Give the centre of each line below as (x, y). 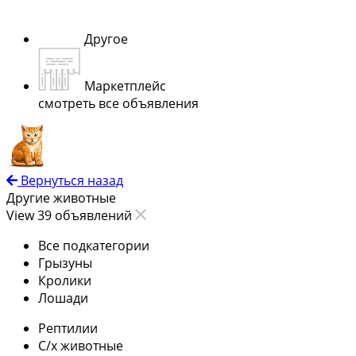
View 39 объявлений (71, 215)
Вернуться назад (72, 180)
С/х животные (81, 345)
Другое (106, 39)
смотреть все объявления (118, 103)
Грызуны (65, 263)
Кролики (65, 280)
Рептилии (68, 328)
